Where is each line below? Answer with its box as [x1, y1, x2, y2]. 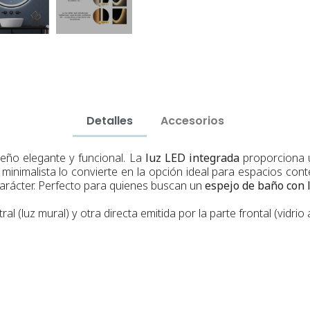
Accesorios [160, 112, 224, 129]
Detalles [86, 112, 133, 129]
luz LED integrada [145, 149, 239, 165]
